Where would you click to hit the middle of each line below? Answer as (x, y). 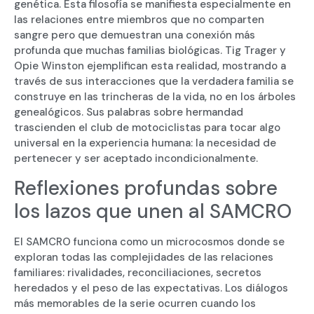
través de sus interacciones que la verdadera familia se (154, 82)
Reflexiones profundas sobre (146, 188)
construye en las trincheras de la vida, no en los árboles (155, 97)
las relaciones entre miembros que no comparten (139, 20)
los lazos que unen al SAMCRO (153, 211)
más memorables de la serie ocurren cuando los (135, 303)
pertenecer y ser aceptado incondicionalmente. (136, 159)
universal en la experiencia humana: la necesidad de (145, 143)
